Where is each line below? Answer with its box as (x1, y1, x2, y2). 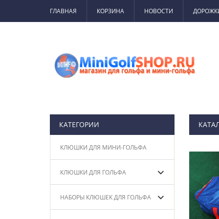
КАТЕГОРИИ (59, 120, 99, 129)
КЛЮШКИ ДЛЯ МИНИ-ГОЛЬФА (60, 143, 147, 152)
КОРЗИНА (97, 7, 124, 15)
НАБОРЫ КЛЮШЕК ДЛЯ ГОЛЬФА (60, 193, 151, 201)
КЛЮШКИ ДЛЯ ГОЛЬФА (60, 168, 126, 176)
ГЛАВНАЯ (50, 7, 77, 15)
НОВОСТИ (144, 7, 173, 15)
